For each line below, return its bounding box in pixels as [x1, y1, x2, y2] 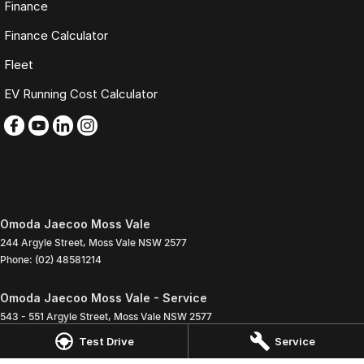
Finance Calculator [4, 28, 108, 44]
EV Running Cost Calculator [4, 86, 158, 102]
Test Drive [79, 335, 134, 348]
